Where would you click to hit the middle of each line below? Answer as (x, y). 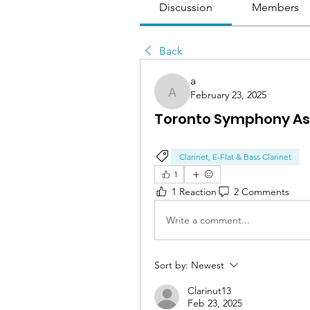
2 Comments (262, 191)
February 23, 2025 (228, 95)
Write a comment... (208, 220)
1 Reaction (194, 191)
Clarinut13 (209, 291)
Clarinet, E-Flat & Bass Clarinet (235, 157)
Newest (208, 265)
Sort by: (171, 265)
